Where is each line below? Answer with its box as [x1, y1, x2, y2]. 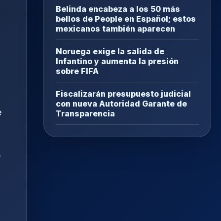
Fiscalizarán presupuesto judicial [56, 89, 191, 99]
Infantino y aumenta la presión [56, 56, 179, 67]
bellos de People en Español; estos [56, 14, 196, 24]
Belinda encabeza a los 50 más [56, 4, 180, 14]
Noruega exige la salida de [56, 46, 164, 57]
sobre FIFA [56, 66, 99, 76]
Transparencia [56, 109, 115, 119]
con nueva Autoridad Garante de [56, 99, 187, 109]
